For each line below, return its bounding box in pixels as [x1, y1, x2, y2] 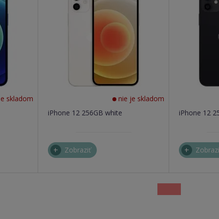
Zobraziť [64, 145, 91, 154]
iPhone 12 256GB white [47, 108, 122, 117]
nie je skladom [116, 93, 164, 103]
